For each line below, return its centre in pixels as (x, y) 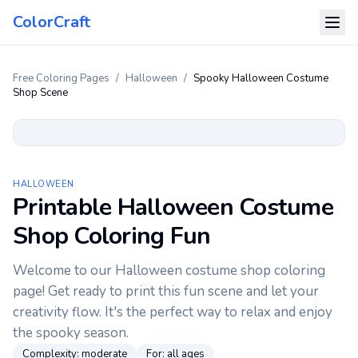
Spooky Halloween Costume (261, 78)
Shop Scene (40, 93)
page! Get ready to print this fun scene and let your (166, 291)
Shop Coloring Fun (112, 236)
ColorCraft (52, 22)
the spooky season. (71, 333)
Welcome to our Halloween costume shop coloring (169, 270)
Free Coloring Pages (61, 78)
